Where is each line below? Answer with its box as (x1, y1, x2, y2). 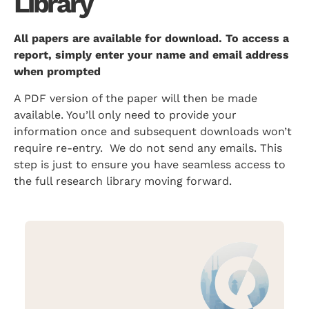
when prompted (14, 65, 101, 79)
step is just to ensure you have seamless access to (14, 157, 286, 171)
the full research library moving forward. (14, 174, 232, 188)
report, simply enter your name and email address (14, 48, 289, 62)
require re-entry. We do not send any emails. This (14, 141, 282, 154)
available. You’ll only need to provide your (14, 108, 237, 121)
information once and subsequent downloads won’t (14, 124, 292, 138)
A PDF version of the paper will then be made (14, 91, 257, 105)
